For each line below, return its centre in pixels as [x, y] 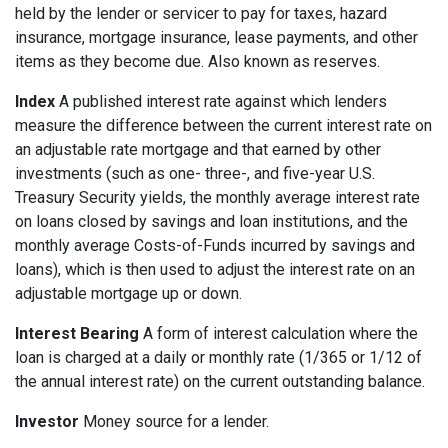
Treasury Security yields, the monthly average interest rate [217, 198]
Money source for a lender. [174, 422]
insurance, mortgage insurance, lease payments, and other [216, 38]
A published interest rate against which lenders [221, 102]
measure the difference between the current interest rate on [223, 126]
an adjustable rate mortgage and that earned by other [198, 150]
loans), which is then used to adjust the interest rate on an [215, 270]
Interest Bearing [77, 334]
